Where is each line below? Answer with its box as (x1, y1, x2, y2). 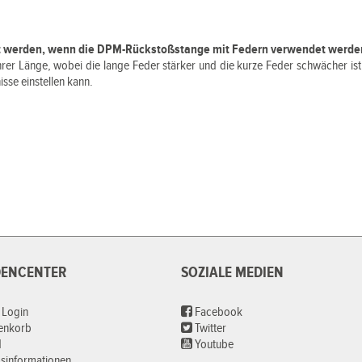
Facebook (192, 305, 242, 320)
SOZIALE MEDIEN (181, 263, 284, 282)
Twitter (192, 321, 226, 336)
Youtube (192, 337, 234, 352)
